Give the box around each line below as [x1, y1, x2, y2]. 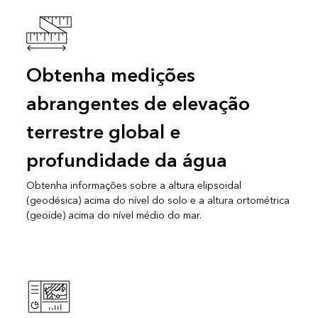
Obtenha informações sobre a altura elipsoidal [26, 176, 241, 194]
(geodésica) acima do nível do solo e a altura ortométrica [26, 191, 290, 209]
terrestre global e [26, 116, 180, 149]
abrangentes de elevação [26, 87, 250, 121]
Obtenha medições [26, 59, 195, 92]
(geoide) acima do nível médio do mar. [26, 206, 202, 224]
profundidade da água [26, 144, 227, 177]
